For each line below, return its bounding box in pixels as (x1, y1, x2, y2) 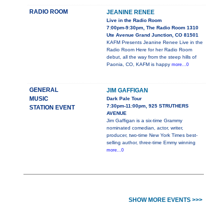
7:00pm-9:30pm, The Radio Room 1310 (107, 25, 198, 31)
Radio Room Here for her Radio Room (107, 47, 192, 53)
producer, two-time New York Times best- (107, 132, 197, 138)
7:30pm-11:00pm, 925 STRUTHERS (107, 103, 189, 109)
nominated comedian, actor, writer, (107, 125, 183, 131)
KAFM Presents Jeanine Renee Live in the (107, 40, 203, 45)
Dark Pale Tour (107, 96, 142, 102)
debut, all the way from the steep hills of (107, 54, 197, 60)
